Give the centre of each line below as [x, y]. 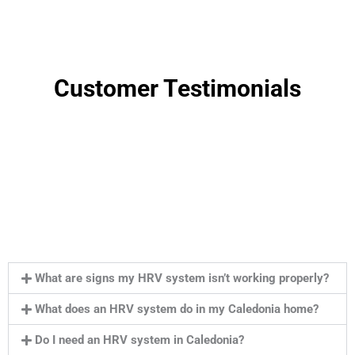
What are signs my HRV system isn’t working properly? [181, 279]
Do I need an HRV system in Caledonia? [139, 340]
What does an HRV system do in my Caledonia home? [176, 309]
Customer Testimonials [177, 89]
